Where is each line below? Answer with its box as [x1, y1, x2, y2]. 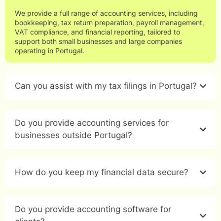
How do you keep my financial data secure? [15, 167, 188, 178]
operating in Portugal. [15, 46, 84, 55]
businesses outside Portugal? [15, 130, 132, 141]
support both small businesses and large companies [15, 37, 182, 46]
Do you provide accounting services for [15, 118, 169, 128]
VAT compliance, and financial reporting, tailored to [15, 28, 180, 37]
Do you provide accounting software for [15, 204, 171, 215]
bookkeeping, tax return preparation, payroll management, [15, 18, 204, 27]
